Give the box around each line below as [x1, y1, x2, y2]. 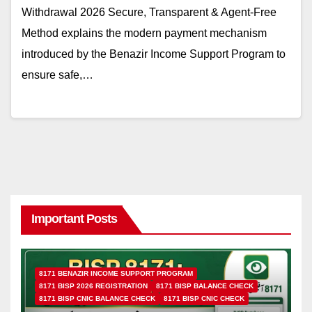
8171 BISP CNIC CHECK [164, 295, 244, 303]
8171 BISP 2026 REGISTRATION [39, 282, 148, 290]
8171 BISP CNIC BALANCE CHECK [39, 295, 155, 303]
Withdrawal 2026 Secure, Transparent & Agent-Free [22, 6, 276, 19]
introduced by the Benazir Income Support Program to [22, 48, 286, 61]
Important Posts [31, 211, 118, 226]
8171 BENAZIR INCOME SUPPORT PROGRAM [39, 270, 193, 278]
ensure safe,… [22, 69, 93, 81]
